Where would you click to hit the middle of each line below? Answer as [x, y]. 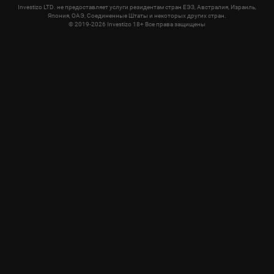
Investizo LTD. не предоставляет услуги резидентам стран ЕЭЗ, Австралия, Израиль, [137, 7]
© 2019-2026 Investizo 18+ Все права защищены [137, 24]
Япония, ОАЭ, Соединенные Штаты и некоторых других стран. [137, 16]
